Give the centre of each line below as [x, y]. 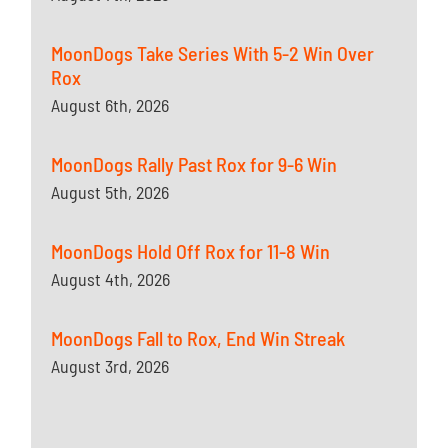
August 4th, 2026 [111, 279]
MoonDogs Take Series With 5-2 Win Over [213, 53]
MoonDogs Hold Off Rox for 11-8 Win [191, 251]
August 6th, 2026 [110, 105]
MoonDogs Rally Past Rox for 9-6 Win [194, 164]
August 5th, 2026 [110, 192]
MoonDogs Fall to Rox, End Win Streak [198, 338]
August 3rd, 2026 [110, 366]
